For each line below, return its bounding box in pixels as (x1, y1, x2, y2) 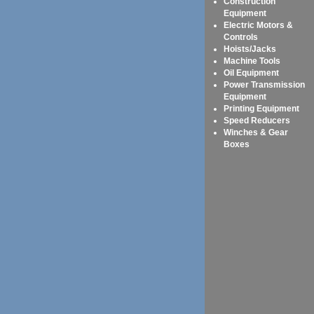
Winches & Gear (224, 127, 288, 137)
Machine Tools (224, 55, 280, 66)
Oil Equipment (224, 67, 279, 78)
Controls (224, 32, 258, 42)
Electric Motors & (224, 20, 293, 30)
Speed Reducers (224, 115, 290, 125)
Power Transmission (224, 79, 305, 90)
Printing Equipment (224, 103, 299, 114)
